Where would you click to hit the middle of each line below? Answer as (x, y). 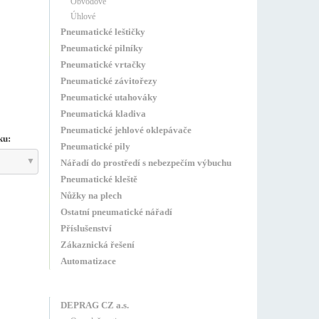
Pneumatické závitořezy (109, 81)
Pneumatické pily (95, 146)
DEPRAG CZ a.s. (94, 305)
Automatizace (88, 261)
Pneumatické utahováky (109, 97)
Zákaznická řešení (97, 245)
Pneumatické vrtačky (103, 64)
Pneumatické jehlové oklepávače (126, 130)
